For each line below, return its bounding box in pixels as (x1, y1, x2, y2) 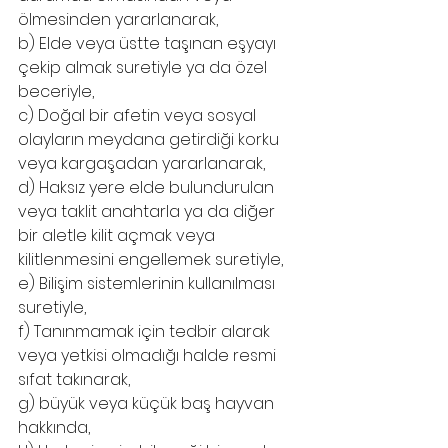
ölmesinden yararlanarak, (18, 8, 218, 31)
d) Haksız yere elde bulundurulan (18, 176, 278, 199)
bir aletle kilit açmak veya (18, 224, 219, 247)
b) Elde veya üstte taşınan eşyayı (18, 32, 280, 55)
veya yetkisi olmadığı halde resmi (18, 344, 280, 367)
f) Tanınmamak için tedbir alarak (18, 320, 274, 343)
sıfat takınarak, (18, 368, 130, 391)
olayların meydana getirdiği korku (18, 128, 283, 151)
